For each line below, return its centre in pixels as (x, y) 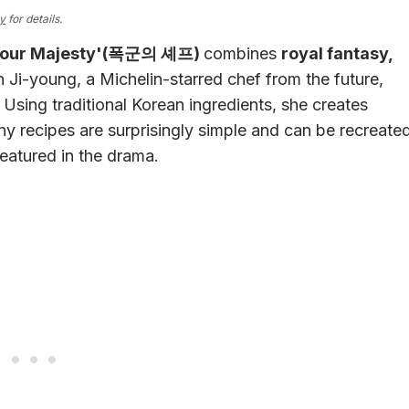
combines (242, 54)
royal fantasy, (337, 54)
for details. (34, 19)
